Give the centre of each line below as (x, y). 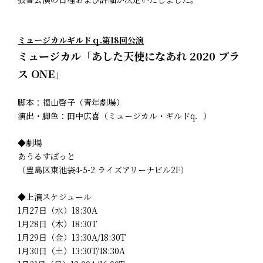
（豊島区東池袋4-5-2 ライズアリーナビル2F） (103, 169)
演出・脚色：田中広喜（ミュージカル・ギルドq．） (114, 115)
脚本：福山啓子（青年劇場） (71, 102)
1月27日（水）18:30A (58, 210)
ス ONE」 (41, 73)
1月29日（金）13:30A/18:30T (72, 237)
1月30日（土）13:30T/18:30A (71, 250)
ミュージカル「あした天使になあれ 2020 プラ (129, 55)
